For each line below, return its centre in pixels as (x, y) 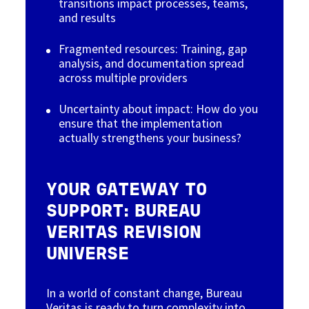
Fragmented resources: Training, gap (153, 49)
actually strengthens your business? (150, 138)
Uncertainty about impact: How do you (159, 109)
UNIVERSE (88, 255)
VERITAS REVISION (124, 233)
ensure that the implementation (141, 123)
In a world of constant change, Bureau (144, 293)
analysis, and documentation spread (152, 63)
